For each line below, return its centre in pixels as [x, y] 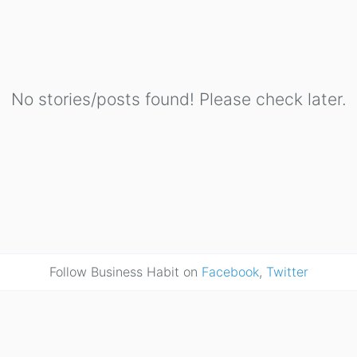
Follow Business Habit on [125, 272]
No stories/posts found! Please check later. [178, 99]
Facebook [230, 272]
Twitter [287, 272]
